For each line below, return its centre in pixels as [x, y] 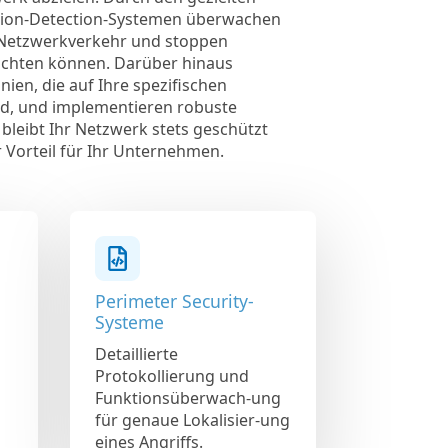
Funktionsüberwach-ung [188, 397]
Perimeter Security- [174, 300]
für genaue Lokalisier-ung [192, 419]
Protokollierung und [172, 375]
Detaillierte [136, 353]
